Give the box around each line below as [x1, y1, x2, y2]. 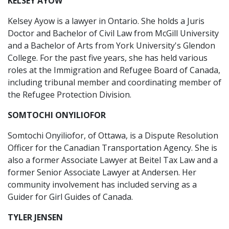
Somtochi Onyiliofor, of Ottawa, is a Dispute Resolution [8, 130, 218, 141]
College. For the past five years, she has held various [8, 52, 208, 63]
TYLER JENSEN [8, 212, 63, 223]
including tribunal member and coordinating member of [8, 77, 221, 88]
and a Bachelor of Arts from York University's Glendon [8, 40, 215, 51]
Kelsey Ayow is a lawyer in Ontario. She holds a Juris [8, 15, 204, 27]
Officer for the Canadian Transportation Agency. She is [8, 142, 217, 153]
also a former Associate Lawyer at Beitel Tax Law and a [8, 154, 218, 166]
